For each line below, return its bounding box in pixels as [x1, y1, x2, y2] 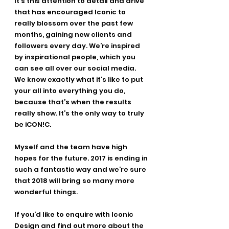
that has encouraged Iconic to [14, 7, 127, 17]
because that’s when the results [14, 97, 133, 107]
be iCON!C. [14, 120, 51, 130]
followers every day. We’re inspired [14, 41, 142, 51]
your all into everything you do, [14, 86, 127, 96]
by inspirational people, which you [14, 52, 137, 62]
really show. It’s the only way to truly [14, 108, 146, 119]
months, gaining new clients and [14, 30, 133, 40]
